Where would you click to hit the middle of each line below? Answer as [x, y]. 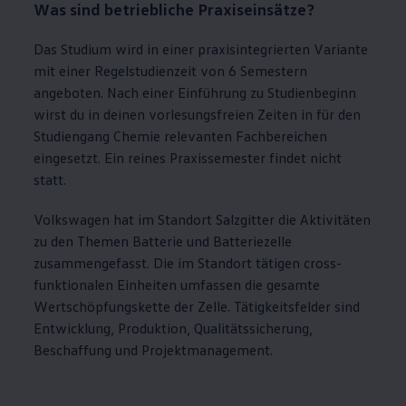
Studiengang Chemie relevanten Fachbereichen [181, 136]
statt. [50, 180]
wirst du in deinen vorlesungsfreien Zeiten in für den [198, 115]
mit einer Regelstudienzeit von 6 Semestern [171, 71]
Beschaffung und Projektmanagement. [154, 350]
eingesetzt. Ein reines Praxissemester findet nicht [188, 158]
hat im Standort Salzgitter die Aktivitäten [241, 220]
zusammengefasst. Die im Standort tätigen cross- [188, 263]
